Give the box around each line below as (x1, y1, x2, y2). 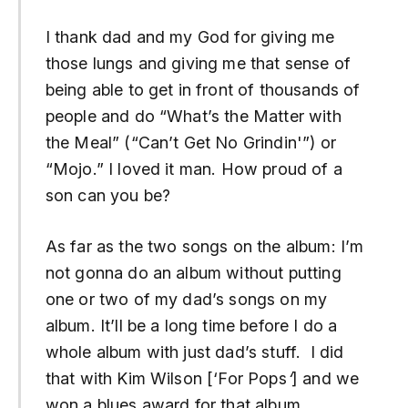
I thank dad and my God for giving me (45, 26, 335, 46)
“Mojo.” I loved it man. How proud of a (45, 158, 342, 178)
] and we (291, 368, 360, 388)
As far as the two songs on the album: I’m (45, 236, 364, 256)
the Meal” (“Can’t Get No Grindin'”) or (45, 132, 336, 152)
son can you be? (45, 185, 171, 205)
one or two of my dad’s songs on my (45, 289, 328, 309)
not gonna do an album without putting (45, 262, 342, 282)
